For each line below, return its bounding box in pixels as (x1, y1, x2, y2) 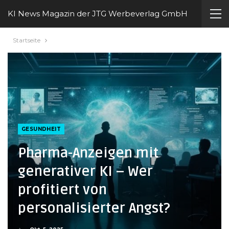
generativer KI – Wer (18, 163, 153, 180)
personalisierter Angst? (18, 200, 170, 217)
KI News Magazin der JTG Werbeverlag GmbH (8, 9, 188, 18)
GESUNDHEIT (21, 126, 61, 132)
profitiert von (18, 181, 107, 198)
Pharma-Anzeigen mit (18, 145, 158, 162)
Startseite (13, 36, 40, 44)
